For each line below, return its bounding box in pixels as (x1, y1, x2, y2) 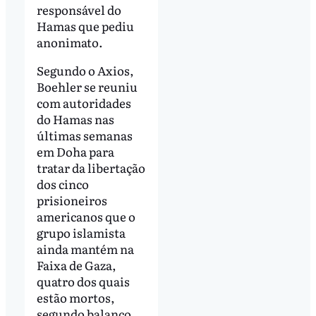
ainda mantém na (36, 239, 134, 257)
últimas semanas (36, 126, 133, 144)
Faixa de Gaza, (36, 255, 116, 274)
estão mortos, (36, 288, 115, 306)
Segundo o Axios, (36, 61, 134, 79)
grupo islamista (36, 223, 126, 241)
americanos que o (36, 207, 135, 225)
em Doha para (36, 142, 114, 160)
